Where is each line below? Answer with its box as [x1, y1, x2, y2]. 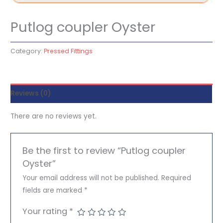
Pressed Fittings [44, 46, 93, 55]
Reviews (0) [10, 89, 51, 99]
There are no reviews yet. [10, 111, 97, 121]
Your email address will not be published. [22, 173, 159, 183]
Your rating [22, 206, 69, 218]
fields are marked [22, 186, 84, 196]
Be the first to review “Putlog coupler [22, 144, 186, 157]
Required [161, 173, 191, 183]
